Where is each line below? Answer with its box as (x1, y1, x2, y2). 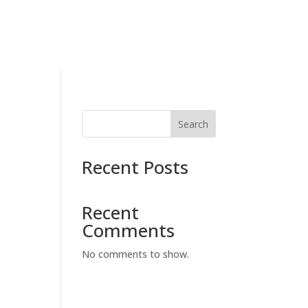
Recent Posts (82, 154, 189, 179)
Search (177, 117, 208, 131)
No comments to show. (82, 247, 190, 261)
